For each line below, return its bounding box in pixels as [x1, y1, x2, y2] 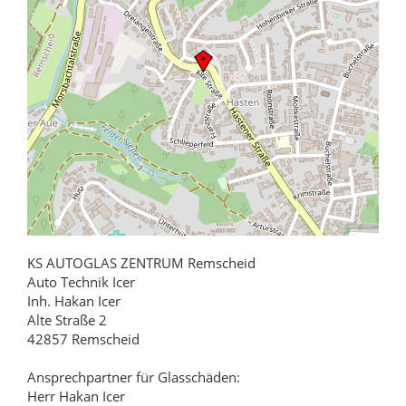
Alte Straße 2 [27, 311, 107, 330]
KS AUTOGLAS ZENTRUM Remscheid [27, 254, 256, 273]
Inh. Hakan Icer [27, 292, 121, 311]
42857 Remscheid [27, 330, 140, 349]
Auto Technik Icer [27, 273, 135, 292]
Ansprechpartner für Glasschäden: [27, 368, 240, 387]
